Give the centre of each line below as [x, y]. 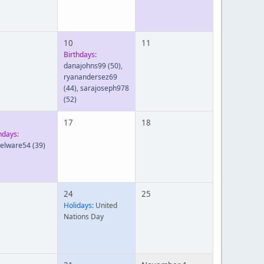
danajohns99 [85, 66]
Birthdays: [80, 55]
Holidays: [79, 205]
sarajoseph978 [105, 88]
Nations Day [84, 217]
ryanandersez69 [90, 77]
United [105, 205]
